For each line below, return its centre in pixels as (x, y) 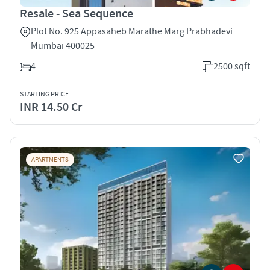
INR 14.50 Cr (51, 107)
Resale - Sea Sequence (77, 14)
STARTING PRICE (44, 94)
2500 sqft (232, 66)
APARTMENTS (50, 159)
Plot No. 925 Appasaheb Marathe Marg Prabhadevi (132, 31)
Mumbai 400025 (63, 46)
